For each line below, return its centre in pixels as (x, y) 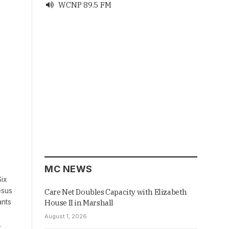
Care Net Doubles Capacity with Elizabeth (116, 192)
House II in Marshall (79, 203)
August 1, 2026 (66, 216)
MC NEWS (68, 169)
